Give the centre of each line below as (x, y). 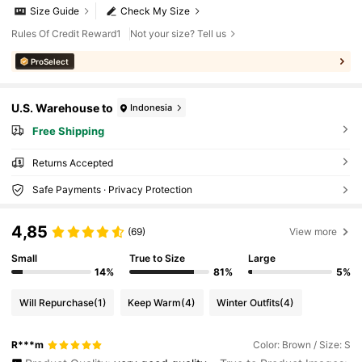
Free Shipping (68, 131)
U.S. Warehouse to (63, 107)
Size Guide (55, 11)
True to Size (158, 258)
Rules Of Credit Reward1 (67, 33)
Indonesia (152, 107)
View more (314, 232)
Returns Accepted (72, 162)
